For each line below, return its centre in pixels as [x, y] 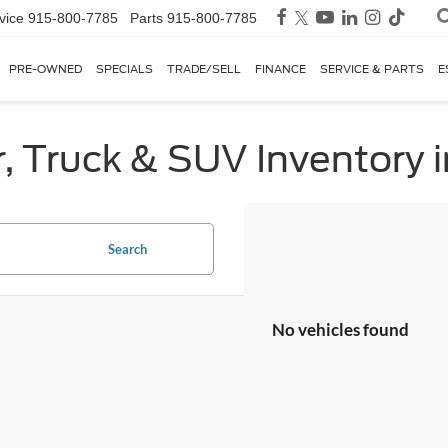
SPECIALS [124, 69]
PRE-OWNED [45, 69]
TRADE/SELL [204, 69]
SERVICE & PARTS [372, 69]
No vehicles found [340, 329]
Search [127, 249]
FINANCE [280, 69]
